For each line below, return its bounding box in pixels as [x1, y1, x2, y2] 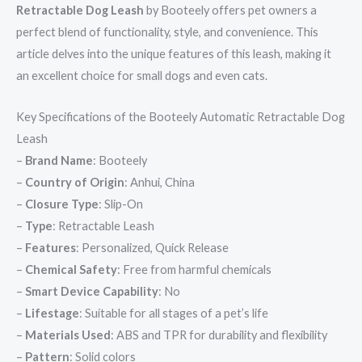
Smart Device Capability [25, 284, 158, 298]
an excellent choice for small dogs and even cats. [16, 69, 267, 83]
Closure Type [25, 196, 99, 211]
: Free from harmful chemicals [117, 262, 271, 276]
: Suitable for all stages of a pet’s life [79, 305, 268, 320]
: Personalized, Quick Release [76, 240, 229, 255]
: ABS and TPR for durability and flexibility [111, 327, 327, 342]
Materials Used [25, 327, 111, 342]
